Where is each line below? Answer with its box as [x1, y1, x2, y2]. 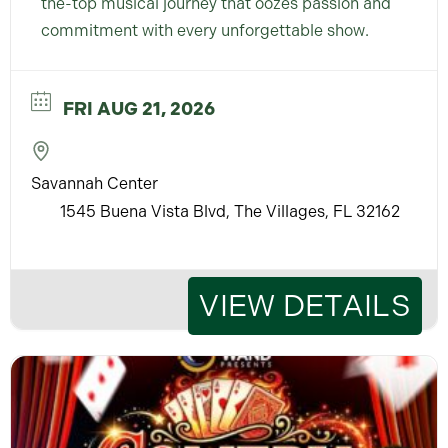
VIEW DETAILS [199, 287, 411, 324]
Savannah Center [31, 173, 158, 193]
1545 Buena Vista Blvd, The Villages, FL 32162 [60, 201, 400, 221]
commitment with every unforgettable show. [41, 20, 369, 40]
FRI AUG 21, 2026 [63, 97, 215, 120]
